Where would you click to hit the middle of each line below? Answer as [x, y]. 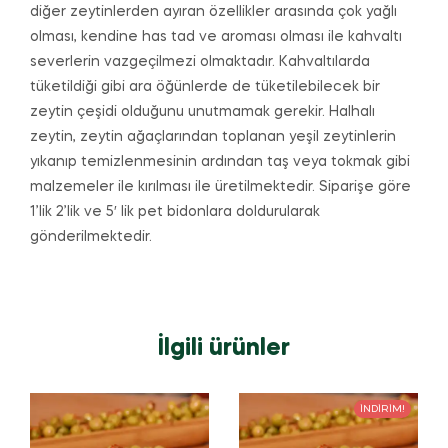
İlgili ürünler [224, 348]
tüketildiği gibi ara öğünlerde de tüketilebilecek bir [205, 87]
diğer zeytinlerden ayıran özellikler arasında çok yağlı [213, 12]
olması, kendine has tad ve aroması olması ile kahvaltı [216, 37]
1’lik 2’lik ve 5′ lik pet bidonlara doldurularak [175, 212]
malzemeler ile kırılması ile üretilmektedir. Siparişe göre [220, 187]
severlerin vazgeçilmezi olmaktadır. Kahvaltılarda [200, 62]
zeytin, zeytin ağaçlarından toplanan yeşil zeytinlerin [213, 137]
